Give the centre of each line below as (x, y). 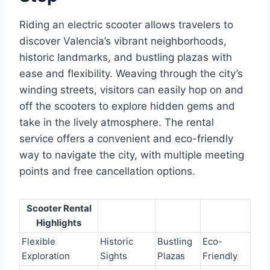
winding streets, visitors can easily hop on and (131, 90)
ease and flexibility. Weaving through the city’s (131, 74)
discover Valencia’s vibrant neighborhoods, (123, 41)
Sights (114, 256)
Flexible (39, 241)
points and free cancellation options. (107, 171)
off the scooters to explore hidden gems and (127, 106)
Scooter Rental (59, 208)
